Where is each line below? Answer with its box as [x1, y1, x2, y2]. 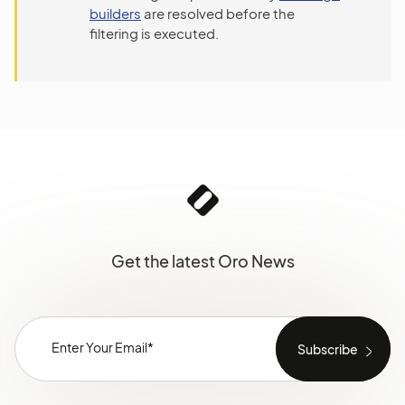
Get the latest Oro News [110, 250, 295, 271]
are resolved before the [141, 5, 295, 22]
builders [89, 5, 141, 22]
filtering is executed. [89, 24, 219, 42]
